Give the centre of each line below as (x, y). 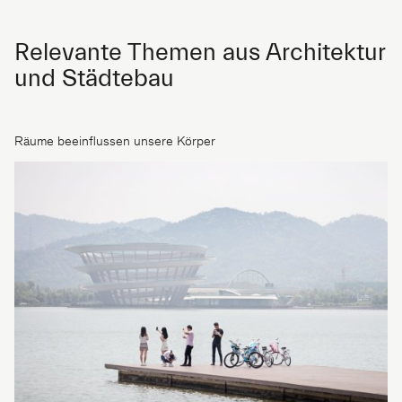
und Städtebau (94, 79)
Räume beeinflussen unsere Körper (115, 143)
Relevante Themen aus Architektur (200, 53)
